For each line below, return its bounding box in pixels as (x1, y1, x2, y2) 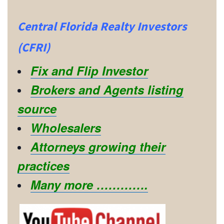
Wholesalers (30, 118, 101, 136)
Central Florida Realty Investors (17, 18, 187, 34)
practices (17, 156, 69, 174)
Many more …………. (30, 175, 148, 193)
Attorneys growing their (30, 137, 165, 155)
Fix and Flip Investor (30, 61, 148, 79)
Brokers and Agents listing (30, 80, 183, 98)
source (17, 99, 56, 117)
